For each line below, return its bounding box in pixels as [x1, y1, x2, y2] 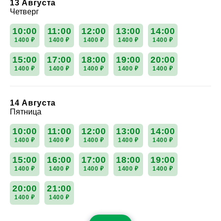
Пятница [10, 107, 41, 116]
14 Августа [10, 98, 56, 107]
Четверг [10, 7, 39, 16]
